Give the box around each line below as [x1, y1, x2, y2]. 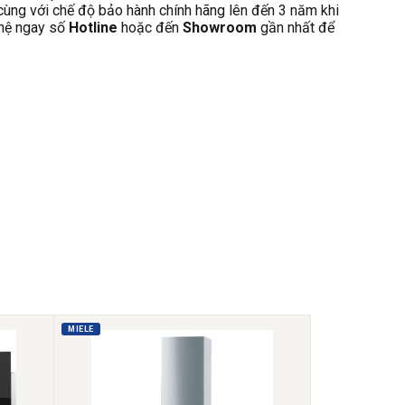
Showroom [183, 19, 257, 37]
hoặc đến [118, 19, 183, 37]
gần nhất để [257, 19, 334, 37]
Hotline [65, 19, 118, 37]
